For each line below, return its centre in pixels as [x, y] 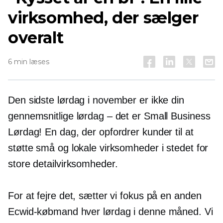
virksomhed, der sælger [103, 18]
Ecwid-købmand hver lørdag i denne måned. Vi [111, 212]
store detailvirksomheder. [63, 164]
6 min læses [29, 62]
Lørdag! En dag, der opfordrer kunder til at [101, 132]
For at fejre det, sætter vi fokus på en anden [105, 196]
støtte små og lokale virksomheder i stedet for [108, 148]
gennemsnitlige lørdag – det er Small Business [109, 116]
